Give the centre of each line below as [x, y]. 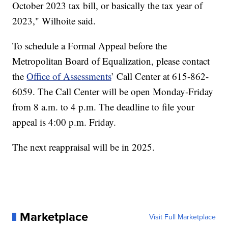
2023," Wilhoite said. [54, 20]
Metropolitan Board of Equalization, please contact [111, 61]
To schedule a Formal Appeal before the [90, 45]
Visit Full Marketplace [182, 217]
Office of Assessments [69, 76]
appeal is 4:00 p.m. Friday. [64, 122]
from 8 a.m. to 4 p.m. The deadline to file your [104, 106]
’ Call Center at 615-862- [160, 76]
